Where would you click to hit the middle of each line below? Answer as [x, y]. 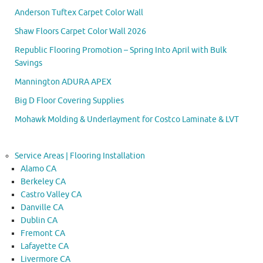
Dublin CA [39, 220]
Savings [28, 63]
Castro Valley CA [51, 194]
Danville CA [42, 207]
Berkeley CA [43, 181]
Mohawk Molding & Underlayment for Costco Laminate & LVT [127, 119]
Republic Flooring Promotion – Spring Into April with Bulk [121, 50]
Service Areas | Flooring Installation [80, 156]
